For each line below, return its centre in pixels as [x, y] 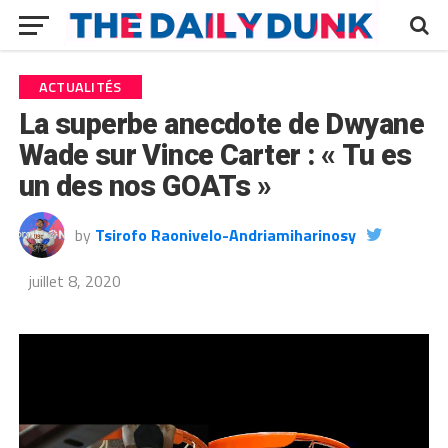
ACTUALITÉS [80, 87]
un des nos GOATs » [145, 186]
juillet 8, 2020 [74, 281]
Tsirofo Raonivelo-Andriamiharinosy [225, 235]
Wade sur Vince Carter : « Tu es [215, 155]
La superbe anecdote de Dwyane [221, 124]
